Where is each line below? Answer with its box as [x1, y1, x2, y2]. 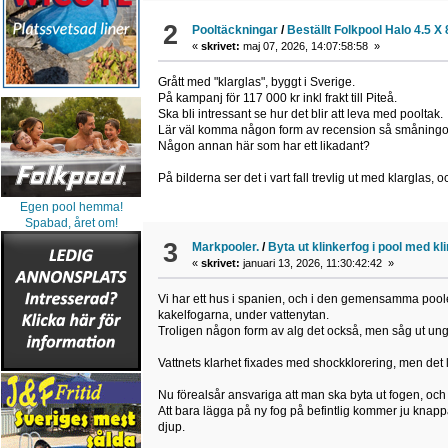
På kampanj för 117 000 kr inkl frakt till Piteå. [157, 90, 397, 105]
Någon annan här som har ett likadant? [157, 138, 370, 153]
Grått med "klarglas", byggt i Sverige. [157, 74, 355, 89]
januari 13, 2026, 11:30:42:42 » [240, 257, 395, 270]
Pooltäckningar [192, 22, 279, 37]
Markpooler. [192, 240, 260, 255]
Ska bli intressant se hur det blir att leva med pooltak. [157, 106, 443, 121]
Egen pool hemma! [19, 200, 123, 215]
